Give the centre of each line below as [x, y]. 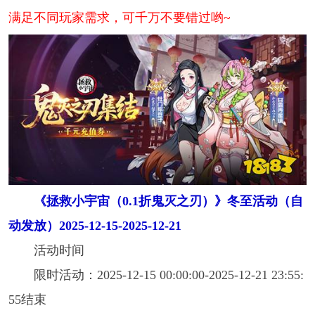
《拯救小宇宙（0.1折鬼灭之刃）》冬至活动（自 [168, 201]
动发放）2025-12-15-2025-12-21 [95, 226]
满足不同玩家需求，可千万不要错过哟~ [119, 17]
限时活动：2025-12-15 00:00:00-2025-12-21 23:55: [168, 275]
